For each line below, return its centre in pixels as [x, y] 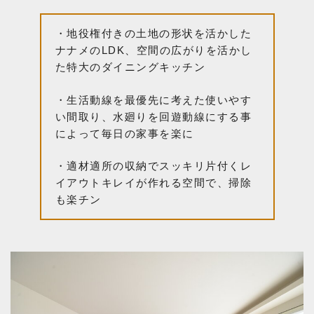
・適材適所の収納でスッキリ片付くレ [153, 166]
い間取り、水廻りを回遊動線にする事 [153, 116]
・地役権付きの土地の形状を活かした [153, 34]
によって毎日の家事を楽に [124, 133]
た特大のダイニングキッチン [130, 67]
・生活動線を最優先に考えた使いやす [153, 100]
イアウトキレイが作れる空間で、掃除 [153, 183]
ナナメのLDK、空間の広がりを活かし [153, 50]
